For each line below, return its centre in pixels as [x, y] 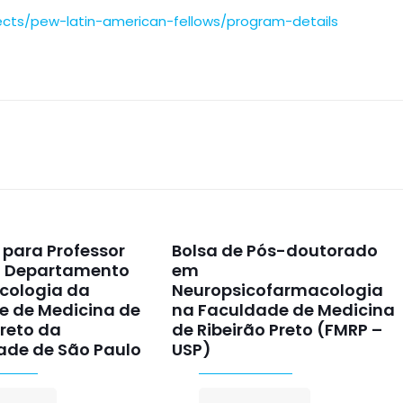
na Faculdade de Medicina [284, 310]
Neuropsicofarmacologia [278, 290]
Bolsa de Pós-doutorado [275, 251]
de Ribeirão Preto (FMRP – [278, 330]
